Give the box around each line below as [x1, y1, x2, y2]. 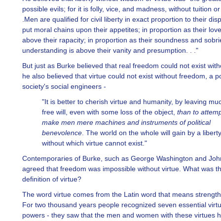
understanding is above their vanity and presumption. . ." [22, 46, 198, 54]
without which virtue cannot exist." [42, 139, 147, 147]
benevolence [42, 129, 82, 137]
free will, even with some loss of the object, [42, 108, 177, 116]
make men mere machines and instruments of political [42, 118, 211, 126]
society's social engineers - [22, 82, 106, 90]
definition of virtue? [22, 175, 81, 183]
